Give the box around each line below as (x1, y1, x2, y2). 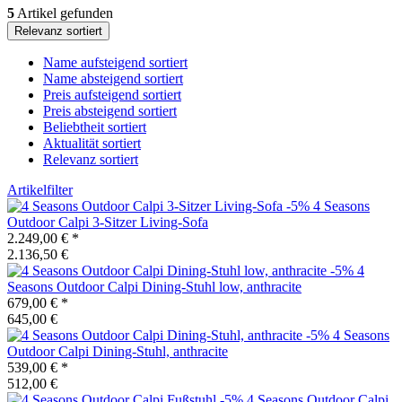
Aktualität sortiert (43, 135, 141, 151)
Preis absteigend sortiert (43, 102, 177, 118)
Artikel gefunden (14, 4, 113, 21)
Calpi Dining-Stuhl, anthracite (55, 343, 228, 359)
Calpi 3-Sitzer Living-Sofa (55, 214, 208, 230)
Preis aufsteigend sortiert (43, 86, 181, 102)
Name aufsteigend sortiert (43, 54, 188, 70)
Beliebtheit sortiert (43, 118, 146, 135)
